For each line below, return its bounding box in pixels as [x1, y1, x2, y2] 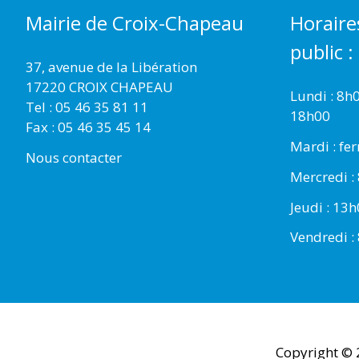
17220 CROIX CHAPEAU [26, 78, 173, 97]
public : [290, 38, 353, 66]
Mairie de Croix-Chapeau [26, 10, 244, 37]
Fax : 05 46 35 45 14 [26, 118, 151, 137]
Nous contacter [26, 148, 122, 167]
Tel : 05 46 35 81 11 [26, 98, 148, 117]
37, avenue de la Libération [26, 58, 197, 77]
